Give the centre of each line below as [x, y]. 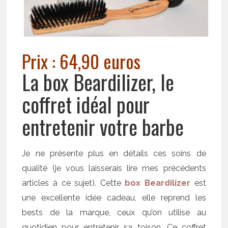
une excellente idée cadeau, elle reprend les [114, 197]
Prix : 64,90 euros [81, 61]
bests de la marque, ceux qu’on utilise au [114, 212]
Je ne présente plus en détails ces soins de [114, 153]
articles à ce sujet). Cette [74, 183]
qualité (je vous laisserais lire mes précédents [114, 168]
